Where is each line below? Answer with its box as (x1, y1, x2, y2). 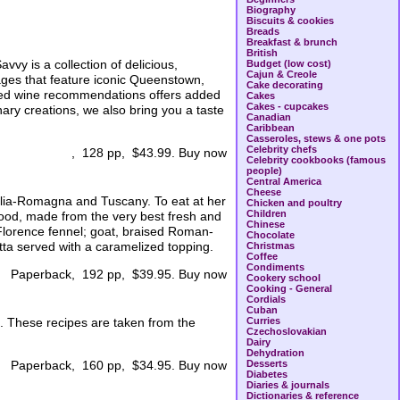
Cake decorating (246, 79, 323, 90)
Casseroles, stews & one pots (246, 133, 386, 144)
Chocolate (246, 229, 295, 240)
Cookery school (246, 272, 321, 283)
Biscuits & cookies (246, 15, 334, 26)
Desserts (246, 358, 287, 369)
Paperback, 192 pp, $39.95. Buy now (11, 267, 227, 282)
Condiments (246, 262, 304, 272)
